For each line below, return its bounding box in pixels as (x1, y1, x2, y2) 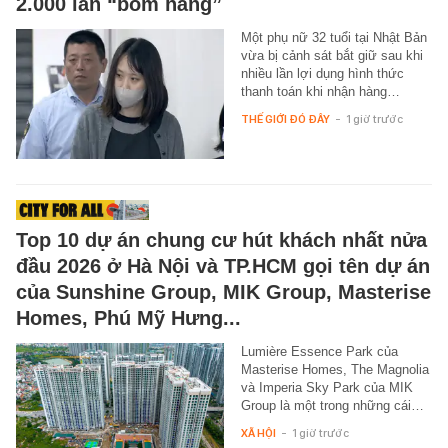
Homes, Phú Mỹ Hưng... (16, 306, 241, 329)
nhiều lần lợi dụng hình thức (240, 65, 404, 81)
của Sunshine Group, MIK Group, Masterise (16, 280, 431, 303)
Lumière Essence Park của (240, 343, 398, 359)
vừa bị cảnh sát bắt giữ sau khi (240, 47, 423, 63)
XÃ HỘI (240, 425, 276, 440)
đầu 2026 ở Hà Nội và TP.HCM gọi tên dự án (16, 254, 430, 277)
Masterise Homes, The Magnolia (240, 361, 429, 377)
